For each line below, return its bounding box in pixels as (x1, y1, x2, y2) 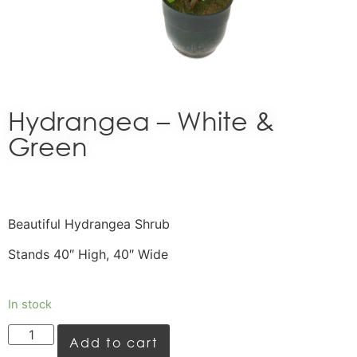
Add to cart (69, 334, 159, 351)
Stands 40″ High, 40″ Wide (8, 246, 168, 263)
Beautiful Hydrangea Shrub (8, 215, 170, 232)
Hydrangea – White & (8, 104, 274, 135)
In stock (8, 296, 52, 312)
